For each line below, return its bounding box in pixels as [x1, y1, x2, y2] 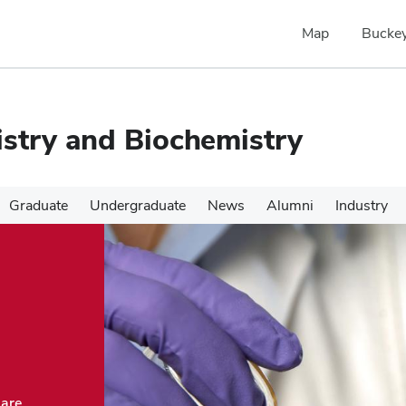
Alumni [266, 196, 314, 215]
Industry [335, 196, 388, 215]
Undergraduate [90, 196, 186, 215]
